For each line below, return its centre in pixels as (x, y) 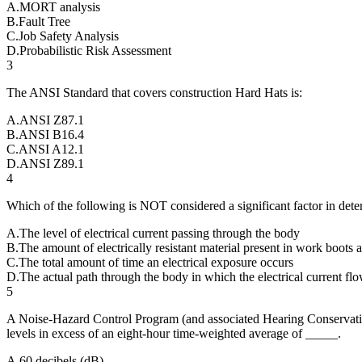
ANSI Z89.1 (52, 163)
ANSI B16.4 (51, 134)
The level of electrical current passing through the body (160, 233)
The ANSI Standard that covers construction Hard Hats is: (154, 92)
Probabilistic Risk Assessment (95, 50)
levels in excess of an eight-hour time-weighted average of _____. (174, 333)
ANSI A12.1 (51, 149)
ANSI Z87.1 (52, 120)
